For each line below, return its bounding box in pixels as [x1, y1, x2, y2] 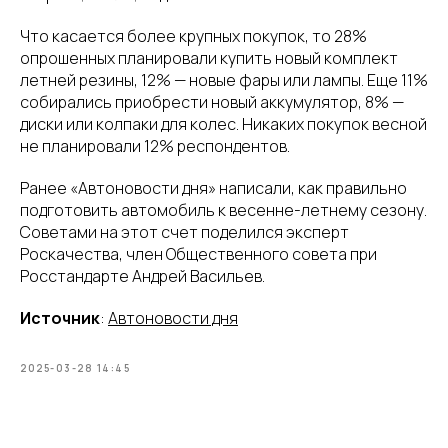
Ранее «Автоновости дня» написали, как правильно [20, 176, 407, 199]
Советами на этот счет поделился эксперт [20, 220, 349, 243]
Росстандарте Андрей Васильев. [20, 264, 265, 287]
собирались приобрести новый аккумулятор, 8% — [20, 90, 404, 113]
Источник [20, 306, 100, 329]
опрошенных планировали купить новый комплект [20, 46, 398, 69]
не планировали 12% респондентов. [20, 134, 290, 157]
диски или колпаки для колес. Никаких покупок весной [20, 112, 427, 135]
